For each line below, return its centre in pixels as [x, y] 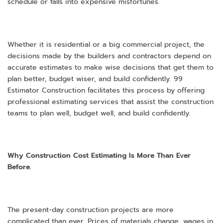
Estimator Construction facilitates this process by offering [106, 90]
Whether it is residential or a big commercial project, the [106, 44]
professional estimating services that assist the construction [111, 102]
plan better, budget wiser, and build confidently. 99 [95, 79]
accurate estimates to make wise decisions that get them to [111, 67]
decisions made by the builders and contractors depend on [109, 56]
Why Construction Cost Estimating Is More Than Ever [99, 156]
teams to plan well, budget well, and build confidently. [99, 113]
